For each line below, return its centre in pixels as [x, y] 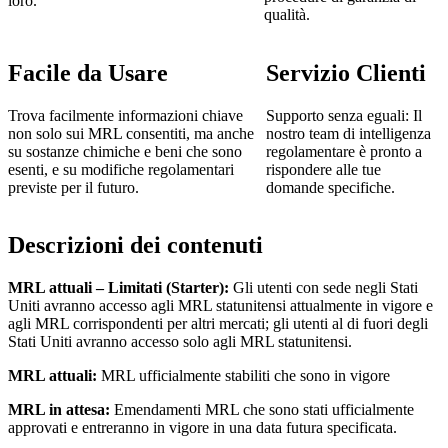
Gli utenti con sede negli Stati [323, 288]
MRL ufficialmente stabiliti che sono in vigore [243, 376]
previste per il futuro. [73, 187]
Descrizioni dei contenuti [135, 245]
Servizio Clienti [345, 72]
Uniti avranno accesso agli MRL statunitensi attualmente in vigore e [220, 306]
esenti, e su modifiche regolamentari [121, 169]
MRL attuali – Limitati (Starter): [118, 288]
